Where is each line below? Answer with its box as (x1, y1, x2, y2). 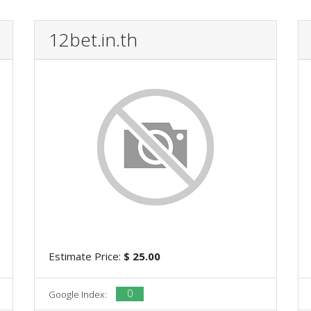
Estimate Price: (49, 249, 124, 263)
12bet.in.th (49, 26, 137, 52)
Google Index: (49, 287, 109, 301)
